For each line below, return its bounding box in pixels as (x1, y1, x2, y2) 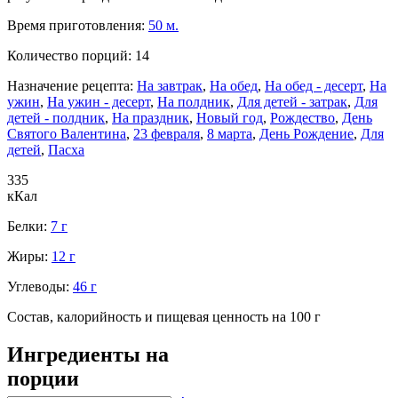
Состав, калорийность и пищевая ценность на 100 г (7, 308, 321, 324)
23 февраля (133, 125, 200, 141)
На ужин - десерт (47, 93, 150, 109)
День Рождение (259, 125, 354, 141)
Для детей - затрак (237, 93, 347, 109)
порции (7, 366, 79, 390)
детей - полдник (7, 109, 105, 125)
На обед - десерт (265, 77, 362, 93)
